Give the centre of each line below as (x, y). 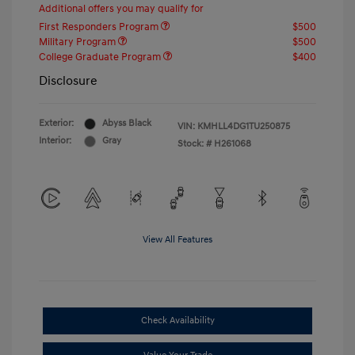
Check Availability (177, 321)
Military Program (78, 42)
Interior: (55, 141)
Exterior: (56, 124)
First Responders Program (100, 27)
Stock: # (195, 144)
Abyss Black (127, 124)
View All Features (177, 240)
